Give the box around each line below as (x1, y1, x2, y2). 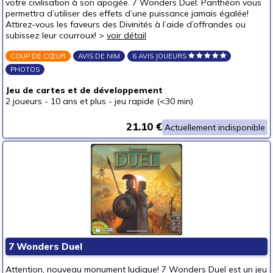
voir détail (107, 30, 146, 41)
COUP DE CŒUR (10, 52, 66, 60)
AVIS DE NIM (78, 52, 120, 60)
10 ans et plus (51, 96, 106, 107)
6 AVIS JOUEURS (132, 52, 188, 60)
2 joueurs (5, 96, 42, 107)
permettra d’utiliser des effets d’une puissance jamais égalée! (5, 8, 249, 19)
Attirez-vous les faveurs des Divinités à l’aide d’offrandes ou (5, 19, 246, 30)
